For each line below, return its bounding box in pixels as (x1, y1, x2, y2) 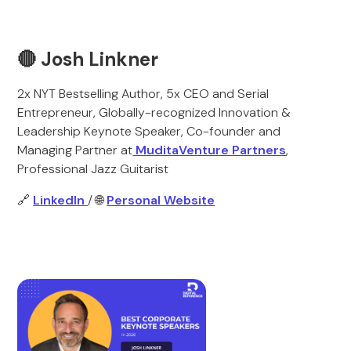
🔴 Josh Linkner (17, 47, 159, 71)
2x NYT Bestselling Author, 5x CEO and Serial (17, 85, 270, 102)
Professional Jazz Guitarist (17, 161, 169, 177)
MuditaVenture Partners (132, 142, 287, 158)
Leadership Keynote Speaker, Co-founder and (17, 123, 281, 139)
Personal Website (107, 192, 215, 208)
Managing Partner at (17, 142, 133, 158)
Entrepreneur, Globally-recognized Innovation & (17, 104, 291, 121)
